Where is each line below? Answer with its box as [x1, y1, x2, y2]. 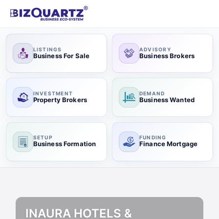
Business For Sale [33, 51, 90, 60]
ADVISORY [139, 46, 171, 52]
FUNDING [139, 134, 167, 141]
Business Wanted [139, 95, 195, 104]
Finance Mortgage [139, 140, 198, 148]
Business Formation [33, 140, 96, 148]
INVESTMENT [33, 90, 73, 96]
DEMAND [139, 90, 165, 96]
